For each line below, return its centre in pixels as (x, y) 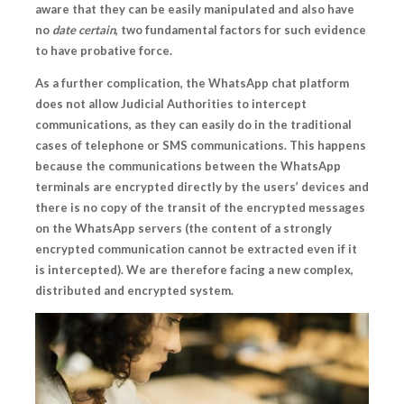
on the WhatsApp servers (109, 228)
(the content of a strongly (257, 228)
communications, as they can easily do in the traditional (193, 124)
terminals (64, 186)
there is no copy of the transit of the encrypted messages (200, 207)
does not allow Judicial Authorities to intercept (171, 103)
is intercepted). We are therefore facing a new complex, (194, 269)
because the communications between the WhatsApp (188, 165)
